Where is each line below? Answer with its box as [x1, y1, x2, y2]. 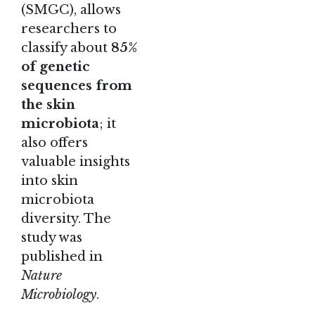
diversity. [21, 210, 84, 226]
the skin [21, 96, 75, 112]
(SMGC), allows [21, 1, 121, 18]
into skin [21, 172, 78, 188]
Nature [21, 267, 62, 283]
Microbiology [21, 286, 96, 302]
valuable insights [21, 153, 130, 169]
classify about [21, 39, 111, 56]
